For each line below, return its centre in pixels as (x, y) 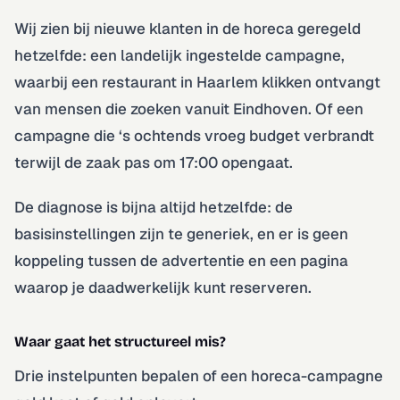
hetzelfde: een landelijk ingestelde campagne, (179, 55)
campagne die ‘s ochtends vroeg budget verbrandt (194, 135)
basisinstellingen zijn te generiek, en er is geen (181, 233)
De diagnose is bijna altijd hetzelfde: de (154, 207)
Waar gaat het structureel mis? (120, 341)
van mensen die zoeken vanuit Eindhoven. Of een (189, 108)
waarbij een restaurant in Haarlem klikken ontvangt (197, 82)
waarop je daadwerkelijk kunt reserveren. (163, 287)
